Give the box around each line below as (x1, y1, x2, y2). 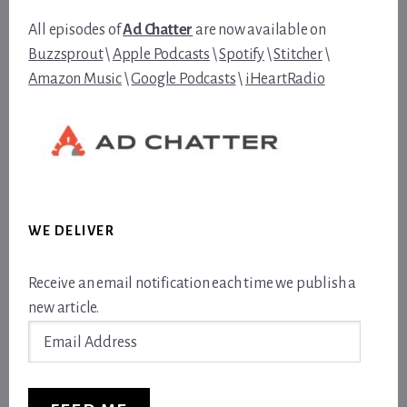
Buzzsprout (28, 46, 104, 63)
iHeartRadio (244, 71, 325, 87)
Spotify (219, 46, 265, 63)
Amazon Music (28, 71, 122, 87)
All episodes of (28, 22, 124, 38)
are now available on (193, 22, 327, 38)
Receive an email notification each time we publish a (28, 275, 356, 292)
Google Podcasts (131, 71, 236, 87)
